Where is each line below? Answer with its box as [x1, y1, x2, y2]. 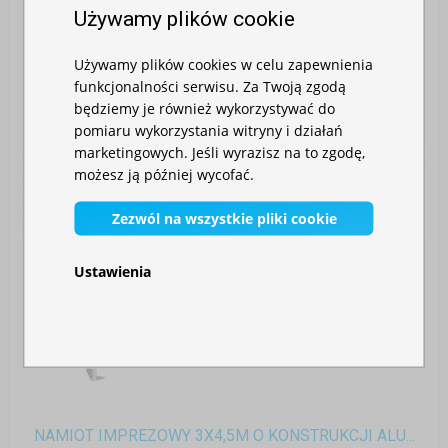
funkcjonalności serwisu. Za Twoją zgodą [74, 76, 347, 96]
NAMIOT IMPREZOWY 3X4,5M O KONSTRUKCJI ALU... [33, 426, 415, 446]
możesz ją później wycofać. [74, 164, 255, 184]
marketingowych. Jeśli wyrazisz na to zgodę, [74, 142, 366, 162]
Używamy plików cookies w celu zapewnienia [74, 54, 374, 74]
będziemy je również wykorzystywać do [74, 98, 336, 118]
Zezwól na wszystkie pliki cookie [111, 208, 337, 228]
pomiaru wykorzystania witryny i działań [74, 120, 344, 140]
